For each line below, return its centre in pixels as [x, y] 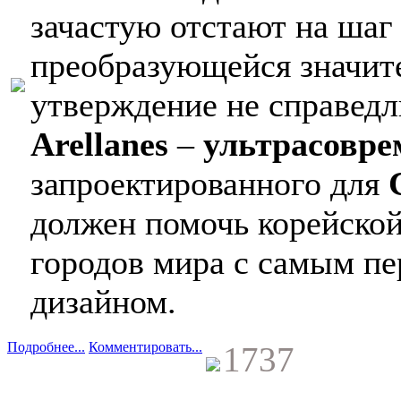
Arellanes [99, 144]
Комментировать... [145, 346]
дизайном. [103, 301]
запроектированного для [209, 183]
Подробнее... [46, 346]
